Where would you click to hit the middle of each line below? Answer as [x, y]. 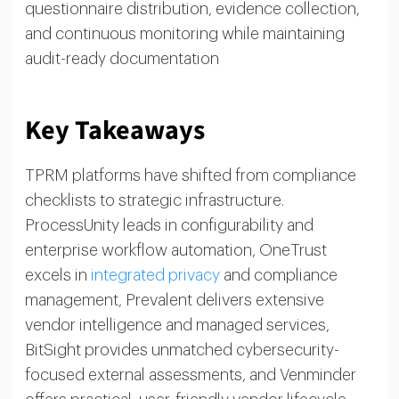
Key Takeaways [114, 130]
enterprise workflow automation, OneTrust [175, 250]
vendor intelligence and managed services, [177, 325]
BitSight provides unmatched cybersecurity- [182, 350]
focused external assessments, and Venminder [190, 375]
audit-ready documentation [122, 58]
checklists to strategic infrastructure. [154, 200]
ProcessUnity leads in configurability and [169, 225]
